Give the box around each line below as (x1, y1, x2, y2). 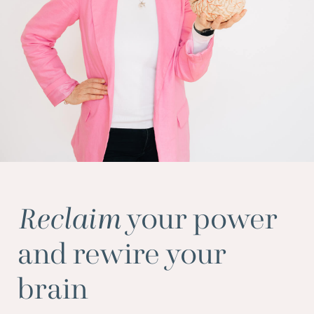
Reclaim (18, 205, 121, 236)
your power (121, 205, 278, 236)
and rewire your (18, 240, 226, 271)
